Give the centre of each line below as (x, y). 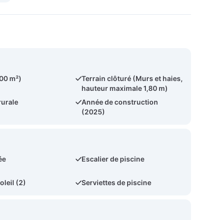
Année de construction (120, 102)
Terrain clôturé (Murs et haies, (132, 78)
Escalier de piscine (113, 159)
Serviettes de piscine (117, 182)
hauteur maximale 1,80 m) (125, 88)
